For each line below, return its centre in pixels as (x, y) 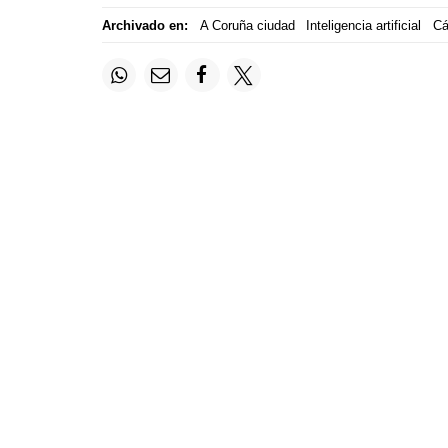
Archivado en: (145, 25)
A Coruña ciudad (247, 25)
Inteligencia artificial (363, 25)
